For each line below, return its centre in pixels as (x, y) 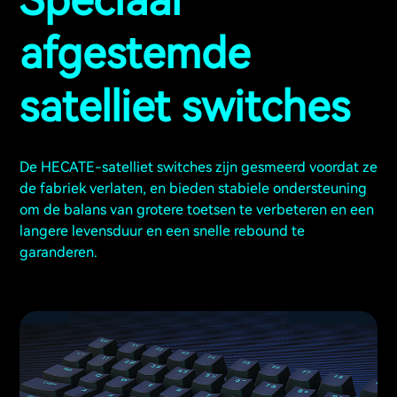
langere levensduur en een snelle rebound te (162, 231)
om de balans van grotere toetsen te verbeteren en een (197, 210)
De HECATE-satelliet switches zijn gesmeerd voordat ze (198, 167)
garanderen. (58, 253)
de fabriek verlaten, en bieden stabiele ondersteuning (193, 189)
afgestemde (135, 53)
